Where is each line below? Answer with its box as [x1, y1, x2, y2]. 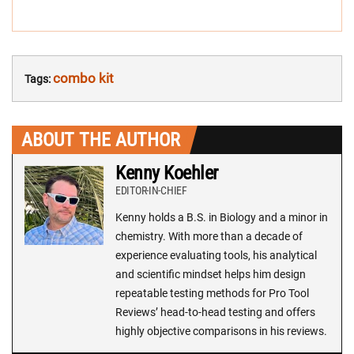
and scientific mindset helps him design [115, 268, 306, 281]
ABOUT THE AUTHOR [21, 129, 180, 152]
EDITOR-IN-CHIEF [115, 184, 187, 198]
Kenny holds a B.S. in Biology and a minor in [115, 211, 328, 224]
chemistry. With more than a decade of [115, 230, 303, 243]
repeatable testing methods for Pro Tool [115, 287, 309, 300]
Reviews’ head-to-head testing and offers [115, 306, 315, 319]
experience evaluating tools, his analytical [115, 249, 317, 262]
